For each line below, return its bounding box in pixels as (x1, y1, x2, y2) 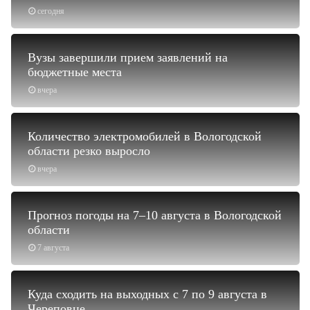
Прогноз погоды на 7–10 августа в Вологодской (28, 208, 282, 222)
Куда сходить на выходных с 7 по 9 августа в (28, 286, 267, 301)
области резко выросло (28, 143, 150, 158)
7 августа (37, 242, 69, 253)
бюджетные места (28, 64, 122, 79)
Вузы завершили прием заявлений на (28, 50, 228, 64)
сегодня (37, 6, 64, 16)
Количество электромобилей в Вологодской (28, 129, 262, 143)
